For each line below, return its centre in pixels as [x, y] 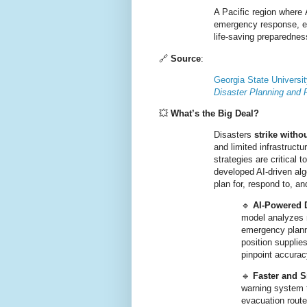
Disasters [234, 135]
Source [186, 58]
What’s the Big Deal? [215, 113]
